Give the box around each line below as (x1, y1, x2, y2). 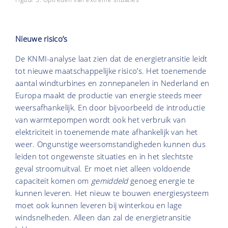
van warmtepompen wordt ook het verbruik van (15, 114, 186, 125)
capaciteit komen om (15, 175, 92, 186)
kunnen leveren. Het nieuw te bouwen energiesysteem (15, 187, 209, 198)
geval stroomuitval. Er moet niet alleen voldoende (15, 163, 191, 174)
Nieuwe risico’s (15, 33, 68, 44)
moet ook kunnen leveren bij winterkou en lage (15, 199, 182, 210)
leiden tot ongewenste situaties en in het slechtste (15, 151, 193, 161)
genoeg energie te (130, 175, 195, 186)
